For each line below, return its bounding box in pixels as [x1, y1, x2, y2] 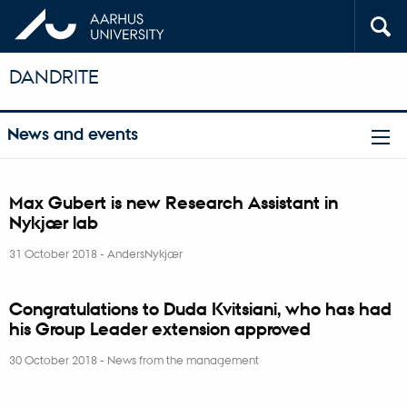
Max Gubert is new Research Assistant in [9, 191, 338, 213]
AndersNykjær [107, 244, 183, 261]
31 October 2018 [9, 244, 100, 261]
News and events [6, 124, 138, 145]
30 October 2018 [9, 351, 100, 367]
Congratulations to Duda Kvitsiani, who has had [9, 297, 392, 320]
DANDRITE [9, 65, 99, 88]
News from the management [107, 351, 259, 367]
